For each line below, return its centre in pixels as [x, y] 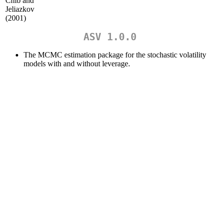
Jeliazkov [20, 9]
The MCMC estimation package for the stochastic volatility [115, 55]
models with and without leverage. [77, 63]
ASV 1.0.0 [110, 37]
